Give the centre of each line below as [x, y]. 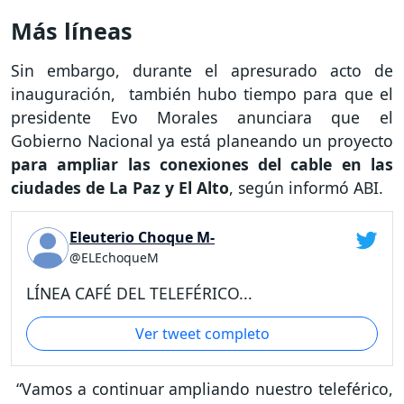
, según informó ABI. [306, 188]
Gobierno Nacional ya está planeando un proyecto [202, 141]
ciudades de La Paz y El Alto [120, 188]
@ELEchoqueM [114, 258]
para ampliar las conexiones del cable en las [202, 165]
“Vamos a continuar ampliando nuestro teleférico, [202, 389]
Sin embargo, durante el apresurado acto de [202, 71]
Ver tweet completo [202, 333]
